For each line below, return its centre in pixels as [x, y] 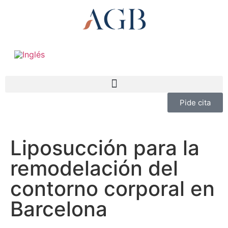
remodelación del [94, 168]
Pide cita [195, 102]
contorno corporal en [112, 188]
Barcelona [59, 209]
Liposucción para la [105, 148]
